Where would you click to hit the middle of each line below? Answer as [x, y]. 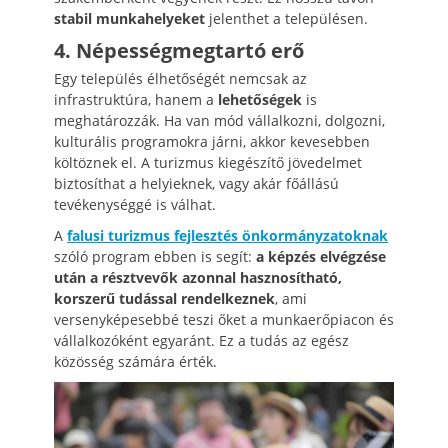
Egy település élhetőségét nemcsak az [180, 78]
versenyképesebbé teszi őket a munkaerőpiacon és [224, 319]
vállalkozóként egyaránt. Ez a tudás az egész [201, 340]
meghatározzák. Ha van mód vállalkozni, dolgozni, [219, 120]
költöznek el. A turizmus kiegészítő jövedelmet [208, 162]
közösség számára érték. [135, 361]
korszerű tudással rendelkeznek [164, 298]
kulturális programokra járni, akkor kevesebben [212, 141]
